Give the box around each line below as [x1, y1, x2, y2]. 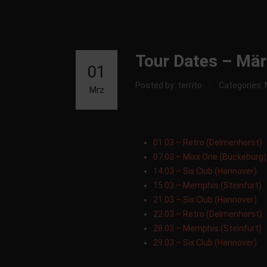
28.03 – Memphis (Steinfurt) [153, 223, 262, 233]
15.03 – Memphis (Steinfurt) [153, 181, 262, 190]
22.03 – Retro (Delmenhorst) [153, 209, 262, 219]
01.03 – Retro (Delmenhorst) [153, 138, 262, 147]
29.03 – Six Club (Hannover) [153, 238, 257, 247]
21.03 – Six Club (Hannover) [153, 195, 257, 204]
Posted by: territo [135, 80, 202, 90]
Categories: [219, 80, 265, 90]
